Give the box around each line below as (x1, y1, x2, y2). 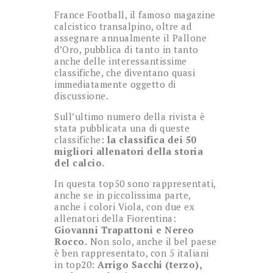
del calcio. (54, 156, 105, 169)
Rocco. (54, 235, 87, 247)
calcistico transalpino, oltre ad (54, 19, 191, 32)
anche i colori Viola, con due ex (54, 200, 194, 213)
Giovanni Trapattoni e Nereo (54, 223, 194, 236)
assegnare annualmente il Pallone (54, 31, 207, 44)
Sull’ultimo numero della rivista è (54, 110, 205, 122)
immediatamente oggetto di (54, 77, 176, 90)
